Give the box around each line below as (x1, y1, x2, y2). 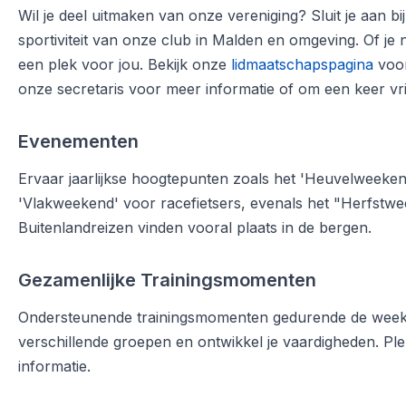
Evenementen (18, 130, 139, 152)
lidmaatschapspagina (231, 55, 373, 73)
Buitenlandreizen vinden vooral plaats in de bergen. (18, 218, 372, 237)
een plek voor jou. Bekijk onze (18, 55, 231, 73)
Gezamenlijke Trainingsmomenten (18, 269, 316, 291)
